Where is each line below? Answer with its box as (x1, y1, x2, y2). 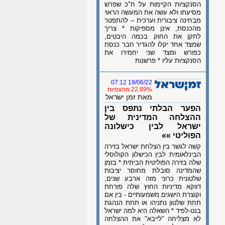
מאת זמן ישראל (105, 93, 152, 101)
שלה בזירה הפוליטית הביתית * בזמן (104, 159, 201, 166)
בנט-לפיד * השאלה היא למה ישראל (104, 207, 201, 214)
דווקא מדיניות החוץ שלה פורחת (104, 183, 201, 190)
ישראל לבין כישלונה (104, 122, 201, 131)
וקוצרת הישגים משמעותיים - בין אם (104, 191, 201, 198)
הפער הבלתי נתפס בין (104, 104, 201, 113)
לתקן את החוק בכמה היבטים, (104, 33, 201, 40)
